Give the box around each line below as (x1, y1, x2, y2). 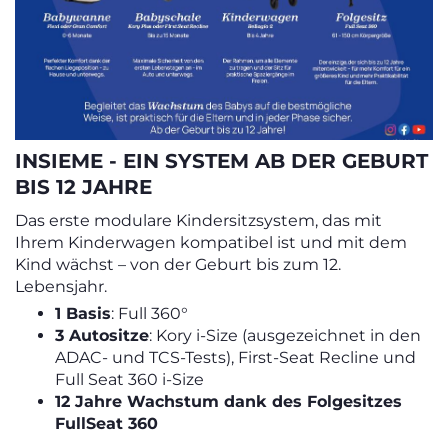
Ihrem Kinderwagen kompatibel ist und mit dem (15, 232, 407, 252)
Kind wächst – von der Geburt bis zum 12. (15, 254, 341, 274)
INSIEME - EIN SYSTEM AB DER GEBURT (15, 148, 428, 173)
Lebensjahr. (15, 276, 107, 296)
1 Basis (55, 303, 111, 323)
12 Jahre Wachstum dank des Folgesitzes (55, 391, 402, 411)
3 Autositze (55, 325, 149, 345)
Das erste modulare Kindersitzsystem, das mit (15, 210, 382, 230)
